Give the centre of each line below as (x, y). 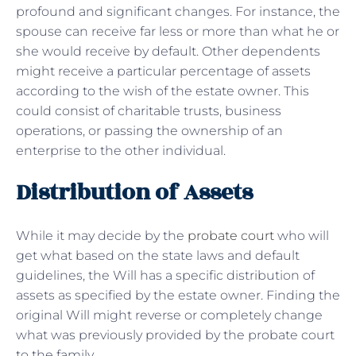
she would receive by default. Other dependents (168, 51)
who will (302, 235)
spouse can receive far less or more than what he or (178, 31)
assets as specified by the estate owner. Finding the (178, 295)
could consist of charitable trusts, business (149, 110)
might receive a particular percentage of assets (163, 71)
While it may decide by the (102, 235)
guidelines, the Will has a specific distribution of (165, 275)
